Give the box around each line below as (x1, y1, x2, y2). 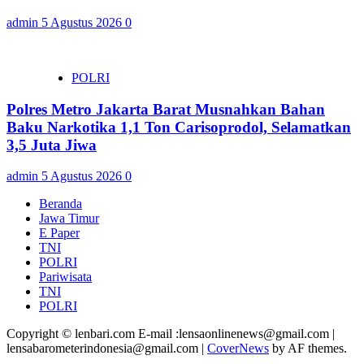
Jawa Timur (39, 211, 99, 226)
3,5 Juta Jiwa (6, 136, 97, 154)
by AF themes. (269, 341, 347, 356)
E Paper (39, 226, 80, 240)
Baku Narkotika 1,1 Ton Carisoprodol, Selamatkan (6, 118, 351, 136)
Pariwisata (39, 270, 92, 284)
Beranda (39, 197, 82, 211)
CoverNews (207, 341, 269, 356)
